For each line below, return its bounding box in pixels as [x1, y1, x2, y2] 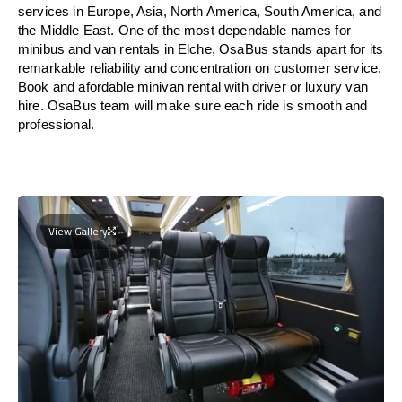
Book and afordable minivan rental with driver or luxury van [18, 78, 368, 94]
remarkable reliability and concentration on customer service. [18, 59, 382, 75]
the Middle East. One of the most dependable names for [18, 22, 351, 38]
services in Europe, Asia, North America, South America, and [18, 3, 381, 19]
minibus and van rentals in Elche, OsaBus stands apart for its [18, 40, 384, 57]
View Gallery [48, 220, 108, 241]
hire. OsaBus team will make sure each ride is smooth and [18, 97, 368, 113]
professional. [18, 116, 94, 132]
